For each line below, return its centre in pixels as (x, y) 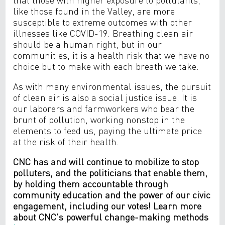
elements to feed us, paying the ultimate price (108, 130)
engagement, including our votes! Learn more (107, 206)
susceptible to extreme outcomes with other (103, 22)
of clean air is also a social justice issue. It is (105, 97)
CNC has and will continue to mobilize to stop (106, 161)
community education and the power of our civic (112, 195)
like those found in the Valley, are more (94, 11)
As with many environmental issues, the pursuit (112, 86)
